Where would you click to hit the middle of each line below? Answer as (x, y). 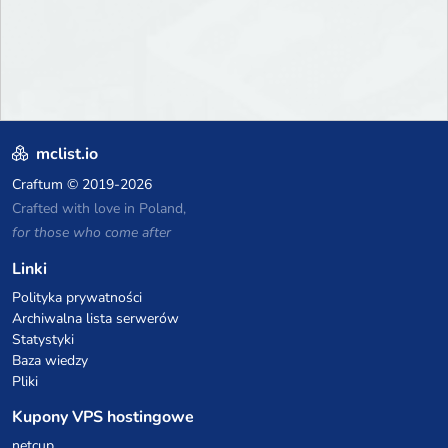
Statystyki (43, 340)
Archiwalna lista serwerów (95, 319)
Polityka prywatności (77, 298)
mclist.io (65, 154)
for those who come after (91, 233)
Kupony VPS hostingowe (103, 417)
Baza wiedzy (50, 361)
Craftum (37, 185)
